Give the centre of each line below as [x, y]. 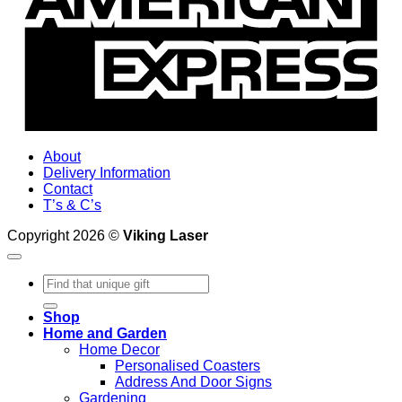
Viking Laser [166, 235]
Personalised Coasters [188, 365]
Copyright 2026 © [65, 235]
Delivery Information [107, 172]
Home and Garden [105, 333]
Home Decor [119, 349]
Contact [68, 188]
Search [65, 281]
